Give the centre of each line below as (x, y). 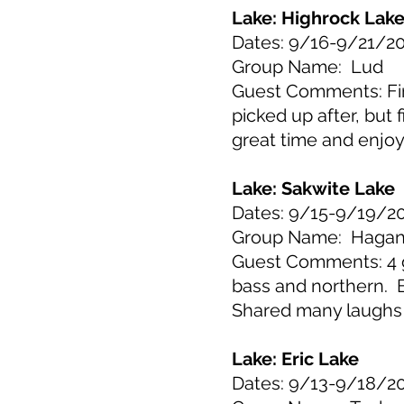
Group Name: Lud (308, 67)
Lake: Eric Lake (295, 359)
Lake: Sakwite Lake (313, 188)
